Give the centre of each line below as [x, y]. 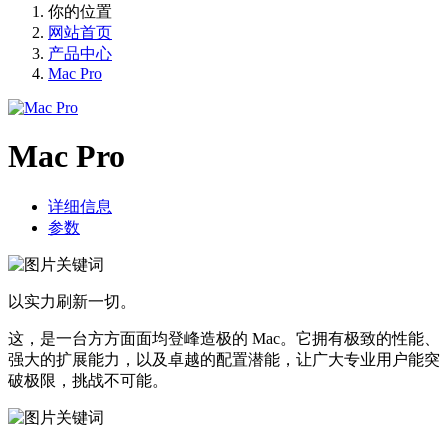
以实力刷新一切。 [72, 301]
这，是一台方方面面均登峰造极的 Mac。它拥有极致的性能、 [224, 338]
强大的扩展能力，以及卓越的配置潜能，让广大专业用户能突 [224, 359]
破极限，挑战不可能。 [88, 380]
